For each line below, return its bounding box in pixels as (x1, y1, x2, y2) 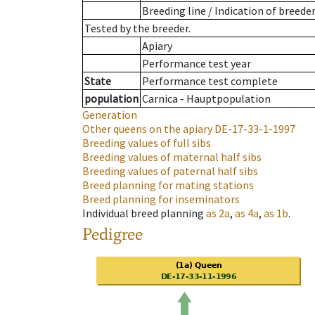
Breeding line (142, 4, 206, 18)
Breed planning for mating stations (82, 178, 254, 193)
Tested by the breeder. (84, 21, 191, 36)
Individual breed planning (82, 206, 204, 221)
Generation (82, 108, 137, 122)
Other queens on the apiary (82, 122, 212, 136)
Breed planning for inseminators (82, 192, 240, 207)
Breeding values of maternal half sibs (82, 150, 262, 165)
